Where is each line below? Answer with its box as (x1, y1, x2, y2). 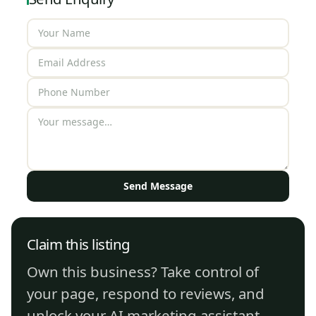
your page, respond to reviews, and (27, 283, 265, 303)
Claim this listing (27, 233, 130, 254)
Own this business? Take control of (27, 261, 259, 281)
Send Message (123, 178, 193, 193)
